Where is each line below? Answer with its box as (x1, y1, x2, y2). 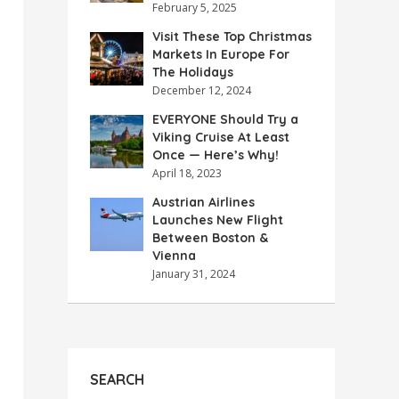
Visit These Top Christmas (152, 28, 312, 45)
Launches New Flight (152, 212, 283, 228)
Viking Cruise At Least (152, 129, 289, 145)
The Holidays (152, 64, 233, 80)
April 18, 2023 (152, 166, 222, 181)
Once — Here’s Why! (152, 147, 282, 163)
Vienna (152, 248, 196, 264)
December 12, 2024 (152, 83, 251, 98)
